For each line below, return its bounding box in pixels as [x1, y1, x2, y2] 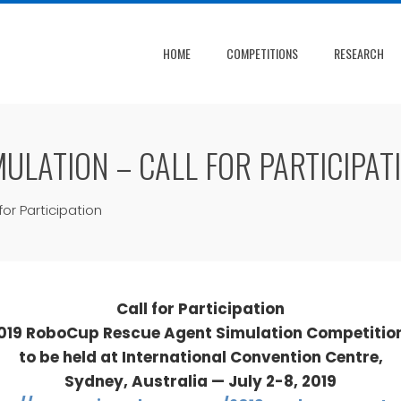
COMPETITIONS [226, 43, 298, 63]
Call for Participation [116, 297, 285, 320]
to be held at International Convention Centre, [18, 346, 383, 368]
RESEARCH [334, 43, 384, 63]
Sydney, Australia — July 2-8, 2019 [64, 370, 337, 392]
